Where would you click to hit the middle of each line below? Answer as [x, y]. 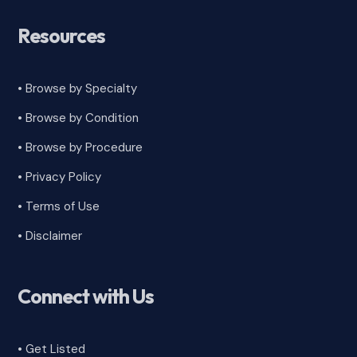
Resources [62, 35]
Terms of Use [63, 206]
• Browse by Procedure [80, 147]
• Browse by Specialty [78, 88]
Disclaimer [54, 235]
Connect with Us [86, 296]
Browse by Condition [82, 118]
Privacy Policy [64, 177]
